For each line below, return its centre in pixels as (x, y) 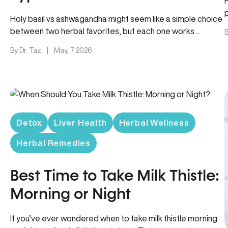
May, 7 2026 (73, 50)
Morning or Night (70, 195)
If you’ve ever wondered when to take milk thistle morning (114, 218)
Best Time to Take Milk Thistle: (115, 177)
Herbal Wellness (154, 123)
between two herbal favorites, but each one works (102, 31)
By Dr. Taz (26, 50)
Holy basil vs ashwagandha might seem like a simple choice (116, 19)
